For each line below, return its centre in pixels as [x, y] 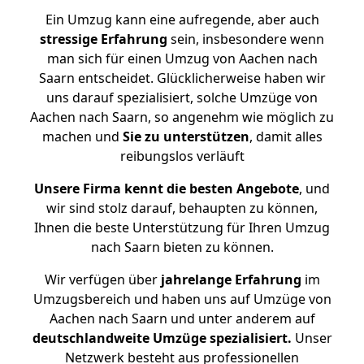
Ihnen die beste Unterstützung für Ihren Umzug [182, 227]
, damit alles [286, 136]
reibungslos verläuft [182, 156]
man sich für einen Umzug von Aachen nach [182, 58]
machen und [82, 136]
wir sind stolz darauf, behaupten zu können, [182, 208]
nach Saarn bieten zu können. [182, 247]
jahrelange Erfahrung [229, 279]
